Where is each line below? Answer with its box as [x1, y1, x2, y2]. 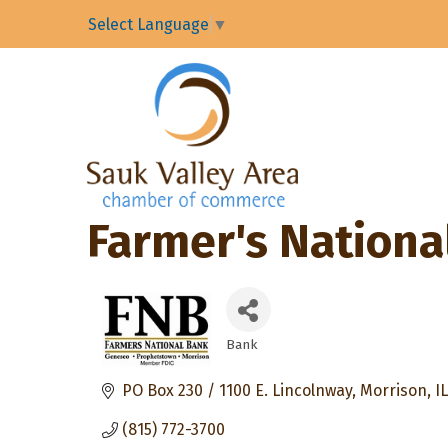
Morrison [360, 381, 427, 401]
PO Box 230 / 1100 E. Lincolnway [122, 381, 352, 401]
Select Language [88, 15, 209, 35]
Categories [224, 347, 323, 372]
